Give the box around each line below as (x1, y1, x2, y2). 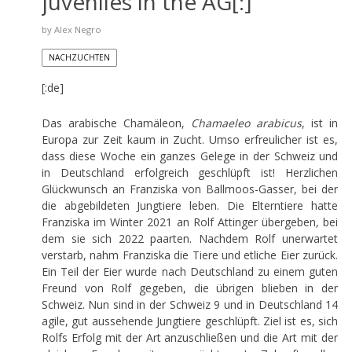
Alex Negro (53, 23, 101, 35)
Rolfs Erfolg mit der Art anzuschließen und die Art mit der (41, 329, 339, 345)
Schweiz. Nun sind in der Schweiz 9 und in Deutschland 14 (41, 296, 339, 312)
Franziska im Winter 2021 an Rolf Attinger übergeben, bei (41, 214, 339, 229)
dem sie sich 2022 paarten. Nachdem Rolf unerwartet (41, 230, 339, 246)
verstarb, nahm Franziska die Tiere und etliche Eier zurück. (41, 247, 339, 262)
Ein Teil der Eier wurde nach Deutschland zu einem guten (41, 263, 339, 279)
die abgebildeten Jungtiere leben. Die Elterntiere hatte (41, 197, 339, 213)
